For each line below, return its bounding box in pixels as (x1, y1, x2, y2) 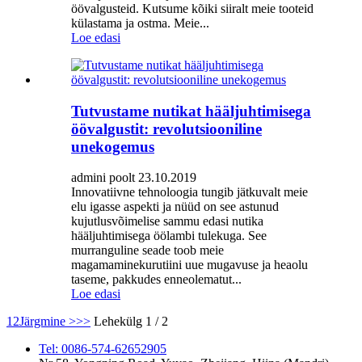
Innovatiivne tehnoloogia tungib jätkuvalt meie (71, 185, 308, 200)
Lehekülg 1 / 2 (94, 314, 168, 329)
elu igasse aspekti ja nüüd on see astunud (71, 200, 279, 214)
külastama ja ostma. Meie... (71, 15, 209, 30)
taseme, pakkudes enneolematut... (71, 272, 242, 287)
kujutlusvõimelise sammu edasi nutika (71, 214, 263, 229)
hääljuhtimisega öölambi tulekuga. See (71, 229, 267, 243)
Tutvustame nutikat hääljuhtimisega (71, 102, 311, 120)
